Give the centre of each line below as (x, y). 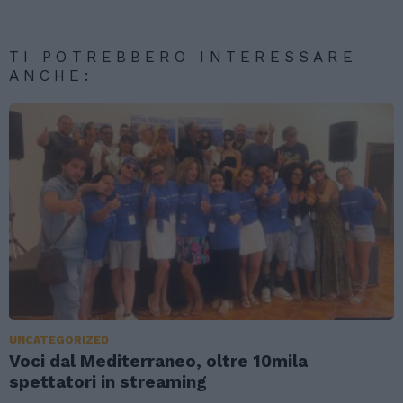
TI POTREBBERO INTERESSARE (184, 57)
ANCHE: (51, 76)
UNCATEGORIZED (59, 340)
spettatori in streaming (108, 382)
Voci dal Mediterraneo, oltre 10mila (158, 362)
